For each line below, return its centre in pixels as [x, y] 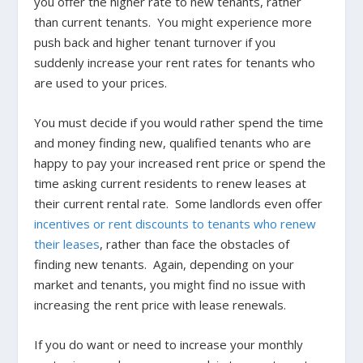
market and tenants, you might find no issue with [170, 284]
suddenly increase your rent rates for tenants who [175, 62]
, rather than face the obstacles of [195, 244]
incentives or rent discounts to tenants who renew [175, 224]
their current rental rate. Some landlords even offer [179, 203]
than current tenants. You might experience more [173, 22]
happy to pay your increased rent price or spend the [180, 163]
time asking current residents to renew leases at [171, 183]
